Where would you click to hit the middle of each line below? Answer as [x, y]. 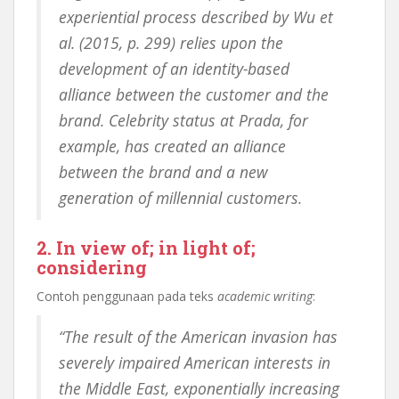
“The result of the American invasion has [198, 337]
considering [92, 267]
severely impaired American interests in [195, 362]
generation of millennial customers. [180, 198]
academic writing [265, 296]
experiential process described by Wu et [196, 17]
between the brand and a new [163, 172]
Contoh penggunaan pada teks [127, 296]
